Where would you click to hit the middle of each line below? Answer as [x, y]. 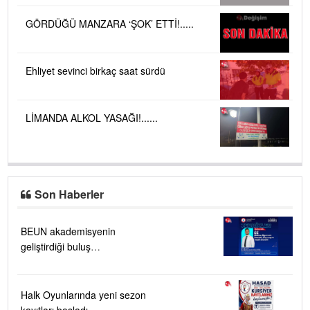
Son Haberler [70, 194]
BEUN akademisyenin [68, 231]
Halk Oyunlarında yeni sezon [83, 294]
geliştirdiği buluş [56, 246]
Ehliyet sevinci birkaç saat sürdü [95, 71]
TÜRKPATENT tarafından [76, 261]
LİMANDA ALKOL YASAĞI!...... [92, 117]
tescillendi [42, 276]
